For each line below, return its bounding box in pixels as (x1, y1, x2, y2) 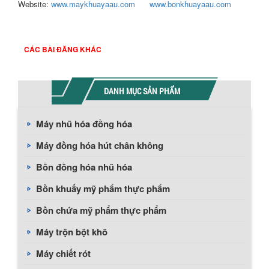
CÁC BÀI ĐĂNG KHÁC (24, 44, 101, 55)
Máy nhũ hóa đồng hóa (36, 117, 132, 130)
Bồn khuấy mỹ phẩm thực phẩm (36, 182, 170, 195)
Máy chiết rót (36, 247, 91, 260)
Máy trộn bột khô (36, 225, 107, 238)
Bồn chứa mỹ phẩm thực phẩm (36, 204, 166, 217)
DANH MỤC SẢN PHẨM (104, 85, 180, 97)
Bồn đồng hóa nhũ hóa (36, 160, 132, 174)
